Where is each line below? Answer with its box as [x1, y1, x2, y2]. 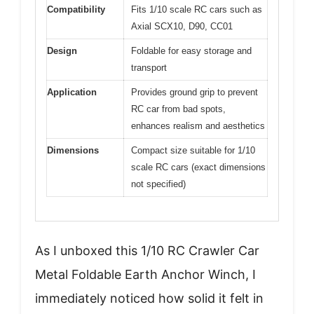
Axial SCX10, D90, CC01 [131, 20, 233, 32]
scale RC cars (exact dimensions [131, 161, 266, 172]
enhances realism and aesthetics [131, 120, 265, 131]
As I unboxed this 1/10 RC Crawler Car [35, 243, 259, 258]
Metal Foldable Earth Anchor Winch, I [35, 267, 256, 282]
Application [47, 86, 97, 97]
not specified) [131, 178, 186, 189]
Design [47, 45, 77, 56]
